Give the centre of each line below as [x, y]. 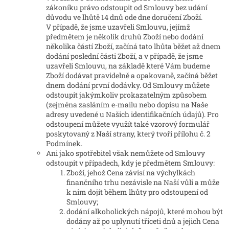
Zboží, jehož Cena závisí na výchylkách [131, 173]
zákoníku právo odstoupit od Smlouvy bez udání [127, 8]
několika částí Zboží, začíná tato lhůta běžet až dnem [133, 47]
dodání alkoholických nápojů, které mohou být [145, 212]
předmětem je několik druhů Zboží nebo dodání [125, 37]
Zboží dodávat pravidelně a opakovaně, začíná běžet [132, 76]
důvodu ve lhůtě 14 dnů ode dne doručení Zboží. [124, 17]
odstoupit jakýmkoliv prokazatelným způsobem [127, 95]
